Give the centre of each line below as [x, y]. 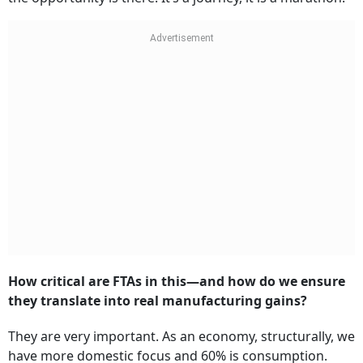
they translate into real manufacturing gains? [158, 301]
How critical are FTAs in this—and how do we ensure [177, 282]
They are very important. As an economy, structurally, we [181, 337]
